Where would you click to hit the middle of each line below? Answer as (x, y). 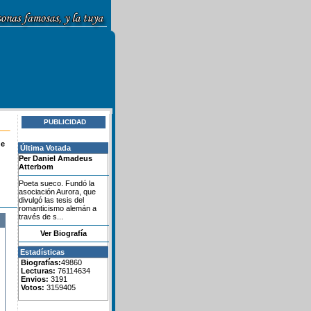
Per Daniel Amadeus (56, 158)
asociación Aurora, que (57, 192)
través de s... (41, 217)
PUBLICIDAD (65, 122)
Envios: (34, 279)
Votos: (32, 287)
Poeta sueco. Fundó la (57, 183)
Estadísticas (42, 252)
